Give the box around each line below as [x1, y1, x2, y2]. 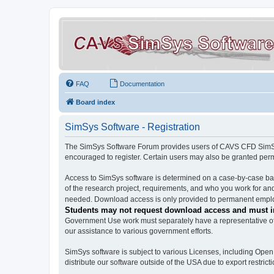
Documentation [120, 80, 165, 87]
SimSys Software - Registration [65, 122, 200, 132]
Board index [76, 98, 115, 106]
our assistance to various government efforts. [65, 227, 213, 235]
